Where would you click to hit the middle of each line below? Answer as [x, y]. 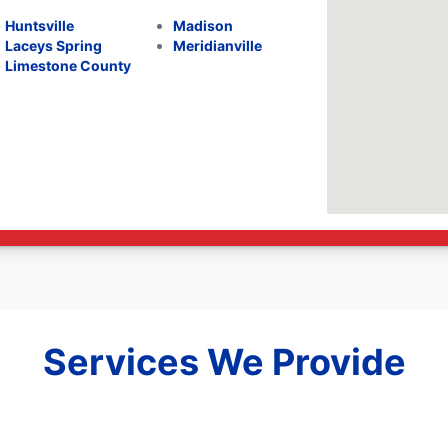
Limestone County [68, 65]
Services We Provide [224, 362]
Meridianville [217, 45]
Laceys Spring [54, 45]
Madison [202, 25]
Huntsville [40, 25]
